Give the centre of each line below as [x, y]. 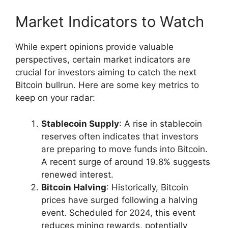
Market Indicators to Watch [110, 22]
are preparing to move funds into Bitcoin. [124, 149]
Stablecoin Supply [80, 123]
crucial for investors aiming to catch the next [106, 73]
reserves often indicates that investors [120, 136]
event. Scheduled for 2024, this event [118, 212]
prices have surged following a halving [119, 200]
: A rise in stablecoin [161, 123]
